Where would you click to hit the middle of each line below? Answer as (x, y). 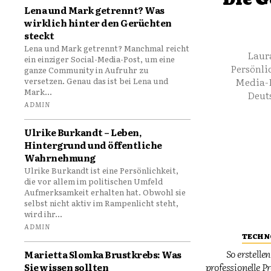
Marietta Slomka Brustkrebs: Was (103, 254)
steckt (39, 35)
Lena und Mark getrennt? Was (94, 10)
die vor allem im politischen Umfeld (94, 181)
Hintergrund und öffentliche (93, 145)
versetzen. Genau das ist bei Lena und (96, 80)
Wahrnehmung (60, 157)
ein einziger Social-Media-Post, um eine (100, 59)
